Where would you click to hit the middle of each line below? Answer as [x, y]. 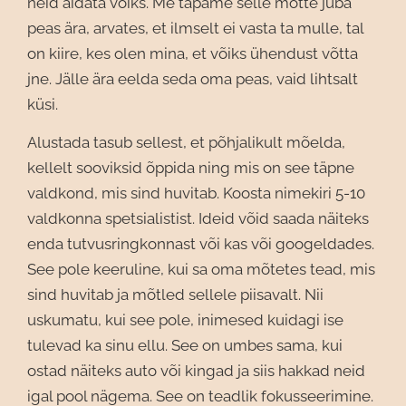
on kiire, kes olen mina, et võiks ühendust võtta [193, 53]
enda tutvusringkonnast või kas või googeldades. [201, 244]
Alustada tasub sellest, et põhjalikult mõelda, [186, 142]
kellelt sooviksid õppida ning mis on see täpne [191, 168]
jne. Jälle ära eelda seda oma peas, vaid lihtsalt [193, 79]
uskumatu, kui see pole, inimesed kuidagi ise [185, 320]
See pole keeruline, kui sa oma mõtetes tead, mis [201, 269]
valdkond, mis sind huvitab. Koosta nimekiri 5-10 [196, 193]
